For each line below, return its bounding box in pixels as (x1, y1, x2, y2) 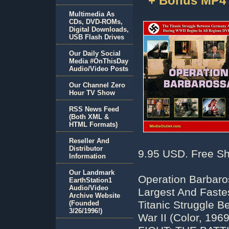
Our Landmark (69, 169, 114, 176)
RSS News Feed (69, 105, 119, 113)
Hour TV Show (69, 89, 115, 97)
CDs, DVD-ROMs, (69, 18, 123, 26)
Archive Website (69, 192, 120, 199)
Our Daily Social (69, 50, 121, 57)
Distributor (69, 145, 103, 152)
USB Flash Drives (69, 33, 124, 41)
